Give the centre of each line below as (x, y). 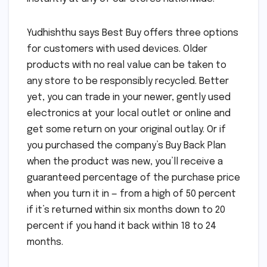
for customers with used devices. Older (117, 49)
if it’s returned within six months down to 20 (126, 210)
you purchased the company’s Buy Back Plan (126, 145)
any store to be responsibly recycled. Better (128, 81)
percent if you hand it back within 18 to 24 (122, 226)
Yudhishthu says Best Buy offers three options (133, 33)
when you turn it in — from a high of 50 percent (131, 194)
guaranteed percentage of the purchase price (133, 178)
